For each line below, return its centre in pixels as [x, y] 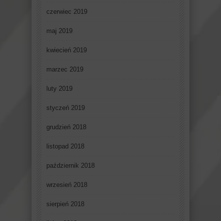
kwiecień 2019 [67, 50]
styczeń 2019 [66, 108]
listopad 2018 [65, 147]
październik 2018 [71, 166]
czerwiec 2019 [67, 12]
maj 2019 [59, 31]
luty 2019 [59, 89]
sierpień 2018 [65, 204]
